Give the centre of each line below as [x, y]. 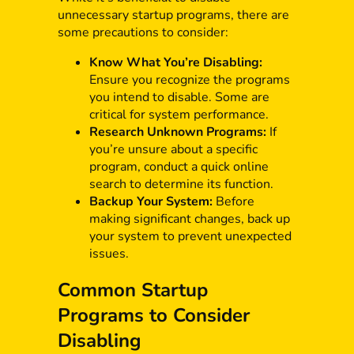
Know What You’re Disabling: [175, 62]
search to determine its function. [181, 184]
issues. [109, 253]
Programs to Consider [153, 316]
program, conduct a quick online [179, 166]
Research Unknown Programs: [177, 132]
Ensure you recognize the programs [189, 79]
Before [233, 201]
